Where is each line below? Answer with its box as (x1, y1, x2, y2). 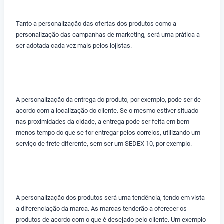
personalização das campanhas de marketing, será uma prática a (16, 31, 200, 39)
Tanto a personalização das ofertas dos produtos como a (16, 20, 176, 28)
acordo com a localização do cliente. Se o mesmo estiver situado (16, 107, 198, 115)
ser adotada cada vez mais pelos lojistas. (16, 42, 132, 50)
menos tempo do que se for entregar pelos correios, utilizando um (16, 129, 200, 137)
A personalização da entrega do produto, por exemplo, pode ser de (16, 96, 201, 104)
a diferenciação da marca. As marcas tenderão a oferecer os (16, 205, 187, 213)
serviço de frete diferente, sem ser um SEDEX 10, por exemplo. (16, 140, 192, 148)
